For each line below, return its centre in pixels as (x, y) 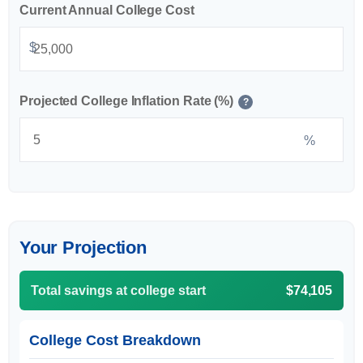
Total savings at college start (118, 290)
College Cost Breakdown (115, 340)
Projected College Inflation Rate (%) (127, 101)
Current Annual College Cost (107, 10)
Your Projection (83, 248)
